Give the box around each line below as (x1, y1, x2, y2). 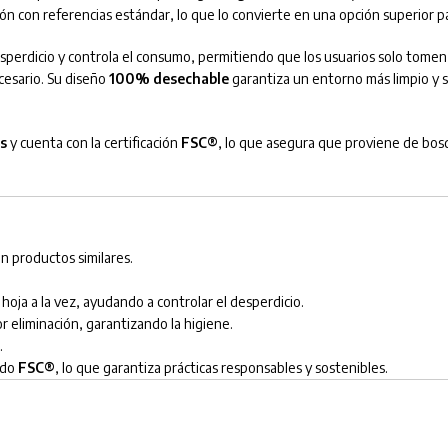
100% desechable (108, 70, 229, 88)
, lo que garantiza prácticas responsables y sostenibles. (54, 359, 388, 377)
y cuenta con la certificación (6, 134, 181, 152)
